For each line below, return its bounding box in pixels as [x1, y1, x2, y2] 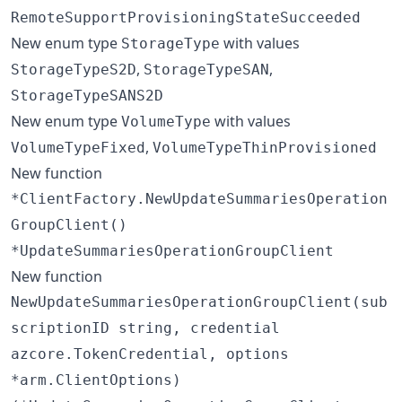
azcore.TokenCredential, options [11, 345, 289, 363]
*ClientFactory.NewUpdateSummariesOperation [11, 189, 388, 207]
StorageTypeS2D [11, 60, 136, 78]
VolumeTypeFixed [11, 138, 145, 156]
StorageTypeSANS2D [11, 86, 163, 104]
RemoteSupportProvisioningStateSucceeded [11, 8, 361, 26]
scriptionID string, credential [11, 319, 280, 336]
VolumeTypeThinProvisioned [153, 138, 377, 156]
